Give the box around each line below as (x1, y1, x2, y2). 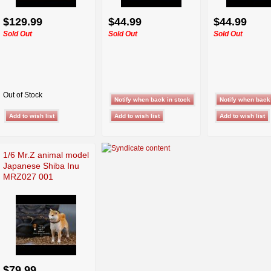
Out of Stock (3, 90, 42, 99)
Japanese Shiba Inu (3, 160, 79, 171)
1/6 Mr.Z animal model (3, 149, 89, 160)
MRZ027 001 (3, 171, 53, 181)
